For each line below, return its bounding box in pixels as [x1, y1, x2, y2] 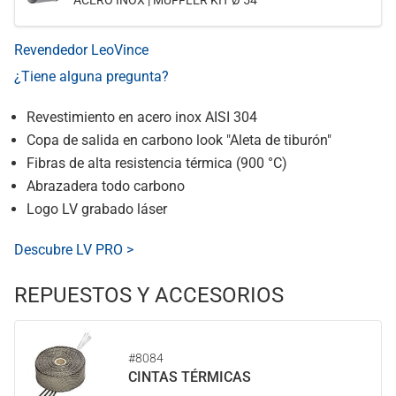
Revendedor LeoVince [14, 42, 148, 58]
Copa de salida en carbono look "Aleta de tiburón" [27, 132, 331, 148]
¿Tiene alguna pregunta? [14, 68, 169, 85]
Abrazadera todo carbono [27, 178, 185, 194]
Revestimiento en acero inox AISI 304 [27, 109, 257, 126]
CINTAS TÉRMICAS [128, 369, 251, 385]
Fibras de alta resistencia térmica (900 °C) [27, 155, 287, 171]
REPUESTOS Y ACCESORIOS [14, 283, 284, 308]
